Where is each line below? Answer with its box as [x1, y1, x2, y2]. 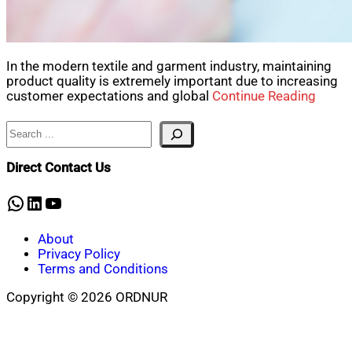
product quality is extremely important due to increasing [6, 73, 338, 89]
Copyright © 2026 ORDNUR [6, 289, 167, 305]
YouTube [43, 191, 115, 214]
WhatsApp [5, 191, 91, 214]
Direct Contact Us [6, 160, 111, 176]
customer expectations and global [6, 88, 212, 104]
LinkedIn [24, 191, 96, 214]
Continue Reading [212, 88, 316, 104]
